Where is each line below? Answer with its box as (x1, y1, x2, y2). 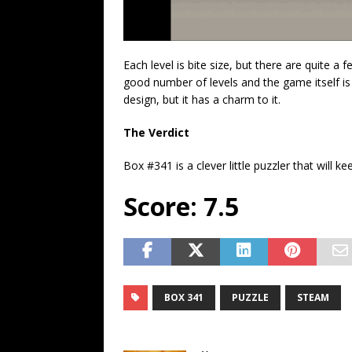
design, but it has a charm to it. (123, 91, 280, 107)
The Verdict (123, 124, 189, 140)
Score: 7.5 (123, 189, 239, 223)
